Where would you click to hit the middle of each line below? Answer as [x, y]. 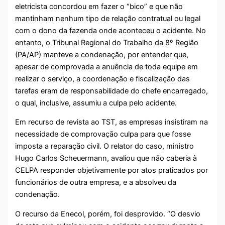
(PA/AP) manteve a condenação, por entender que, [102, 54]
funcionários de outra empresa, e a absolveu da [96, 183]
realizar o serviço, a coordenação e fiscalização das [103, 79]
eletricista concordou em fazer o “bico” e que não [99, 6]
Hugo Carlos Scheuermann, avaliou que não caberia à [106, 158]
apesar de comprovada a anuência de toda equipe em [107, 67]
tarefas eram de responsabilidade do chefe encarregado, [112, 91]
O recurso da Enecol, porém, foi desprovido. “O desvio [108, 214]
